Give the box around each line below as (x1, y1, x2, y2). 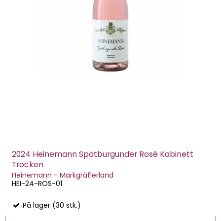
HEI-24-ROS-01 (12, 179, 62, 189)
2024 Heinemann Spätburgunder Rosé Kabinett (12, 148, 193, 160)
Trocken (12, 158, 43, 170)
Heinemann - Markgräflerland (12, 170, 113, 181)
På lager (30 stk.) (21, 200, 81, 211)
